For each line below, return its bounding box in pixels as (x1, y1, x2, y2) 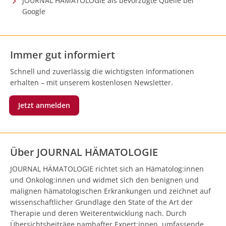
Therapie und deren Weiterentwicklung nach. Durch (10, 208, 187, 218)
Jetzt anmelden (18, 100, 70, 110)
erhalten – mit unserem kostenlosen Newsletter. (10, 77, 173, 87)
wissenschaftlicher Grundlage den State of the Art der (10, 197, 193, 207)
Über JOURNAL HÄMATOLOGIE (10, 145, 158, 159)
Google (22, 6, 45, 16)
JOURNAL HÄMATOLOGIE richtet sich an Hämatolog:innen (10, 163, 204, 174)
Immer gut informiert (10, 47, 115, 62)
